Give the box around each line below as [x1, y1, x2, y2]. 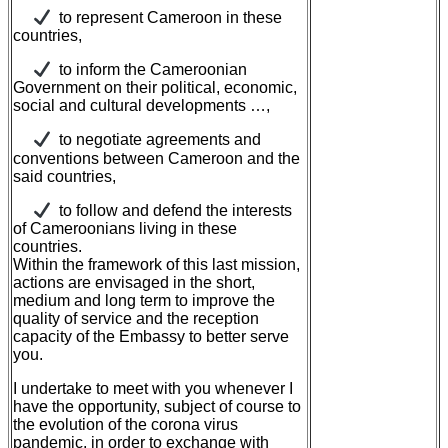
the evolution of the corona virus [13, 416, 238, 434]
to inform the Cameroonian [51, 61, 248, 79]
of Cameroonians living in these [13, 220, 237, 238]
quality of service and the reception [13, 310, 259, 328]
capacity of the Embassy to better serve [13, 328, 289, 346]
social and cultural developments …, [13, 97, 270, 115]
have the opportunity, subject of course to [13, 398, 301, 416]
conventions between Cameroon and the [13, 149, 300, 167]
